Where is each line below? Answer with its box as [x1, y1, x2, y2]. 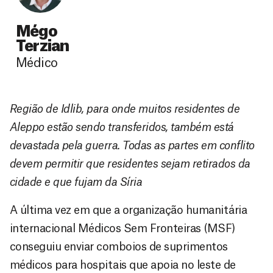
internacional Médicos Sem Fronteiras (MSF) [10, 223, 235, 234]
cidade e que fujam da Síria [10, 177, 143, 188]
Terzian [16, 39, 69, 54]
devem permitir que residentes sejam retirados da [10, 158, 250, 169]
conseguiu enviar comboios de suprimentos [10, 241, 228, 252]
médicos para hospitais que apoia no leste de [10, 260, 236, 271]
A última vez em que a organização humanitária [10, 205, 247, 216]
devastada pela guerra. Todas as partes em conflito [10, 140, 255, 151]
